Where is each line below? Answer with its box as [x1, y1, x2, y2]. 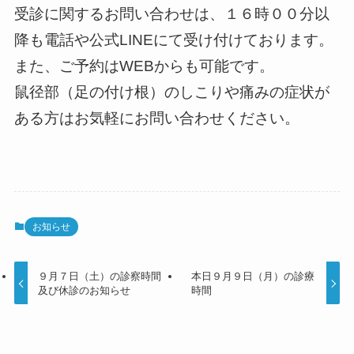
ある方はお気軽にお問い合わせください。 [13, 110, 299, 127]
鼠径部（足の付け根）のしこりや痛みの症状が [13, 84, 330, 101]
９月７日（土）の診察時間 [38, 269, 162, 282]
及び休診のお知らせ [38, 284, 131, 296]
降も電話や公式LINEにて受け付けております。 [13, 32, 333, 49]
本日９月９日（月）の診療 [190, 269, 314, 282]
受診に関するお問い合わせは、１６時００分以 [13, 6, 330, 23]
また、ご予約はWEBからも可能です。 [13, 58, 274, 75]
